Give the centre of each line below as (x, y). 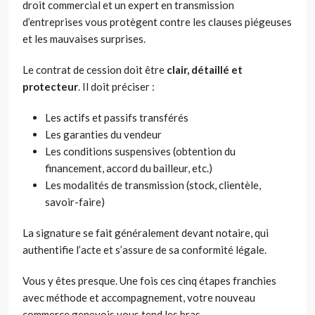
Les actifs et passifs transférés (117, 118)
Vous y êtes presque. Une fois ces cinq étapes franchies (149, 281)
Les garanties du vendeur (103, 135)
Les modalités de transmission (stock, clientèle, (153, 185)
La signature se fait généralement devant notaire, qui (146, 233)
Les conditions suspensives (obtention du (140, 152)
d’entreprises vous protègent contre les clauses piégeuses (157, 22)
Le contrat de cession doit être (95, 70)
